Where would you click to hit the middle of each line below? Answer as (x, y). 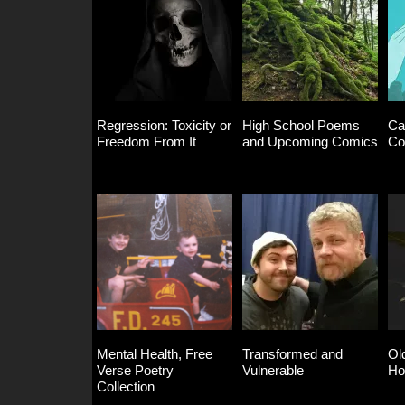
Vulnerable (273, 371)
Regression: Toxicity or (164, 126)
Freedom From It (146, 142)
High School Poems (301, 126)
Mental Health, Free (155, 354)
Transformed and (292, 354)
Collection (126, 387)
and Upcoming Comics (310, 142)
